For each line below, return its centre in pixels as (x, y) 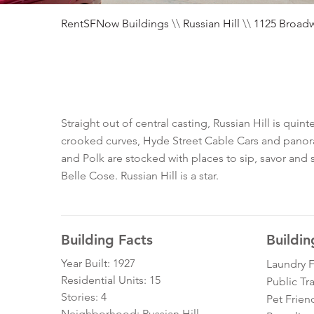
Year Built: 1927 (98, 264)
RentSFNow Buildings (115, 24)
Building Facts (107, 240)
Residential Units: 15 (111, 280)
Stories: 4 (84, 297)
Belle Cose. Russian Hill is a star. (140, 176)
